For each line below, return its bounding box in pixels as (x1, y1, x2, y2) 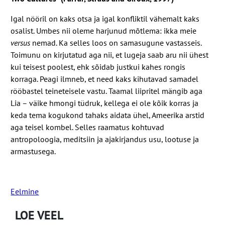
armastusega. (11, 146, 56, 156)
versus (11, 37, 31, 48)
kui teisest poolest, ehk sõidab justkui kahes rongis (11, 61, 186, 72)
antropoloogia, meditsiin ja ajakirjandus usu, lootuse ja (11, 134, 199, 144)
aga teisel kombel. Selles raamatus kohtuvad (11, 122, 165, 132)
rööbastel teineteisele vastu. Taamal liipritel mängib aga (11, 85, 203, 96)
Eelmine (11, 186, 39, 196)
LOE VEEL (15, 207, 64, 223)
